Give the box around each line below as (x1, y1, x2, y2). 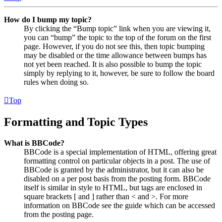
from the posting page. (24, 210, 94, 219)
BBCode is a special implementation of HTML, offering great (24, 147, 217, 156)
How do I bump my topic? (4, 15, 92, 24)
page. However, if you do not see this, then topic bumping (24, 42, 205, 51)
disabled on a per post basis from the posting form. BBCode (24, 174, 211, 183)
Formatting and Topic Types (4, 115, 148, 129)
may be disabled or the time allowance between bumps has (24, 51, 207, 60)
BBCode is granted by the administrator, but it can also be (24, 165, 204, 174)
